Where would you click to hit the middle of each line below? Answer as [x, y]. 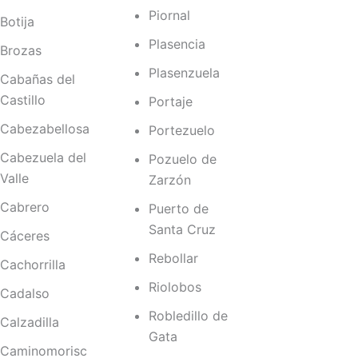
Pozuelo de [182, 159]
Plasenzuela [184, 73]
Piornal [169, 16]
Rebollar [173, 259]
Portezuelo [181, 131]
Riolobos [175, 287]
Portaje [170, 102]
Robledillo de [188, 316]
